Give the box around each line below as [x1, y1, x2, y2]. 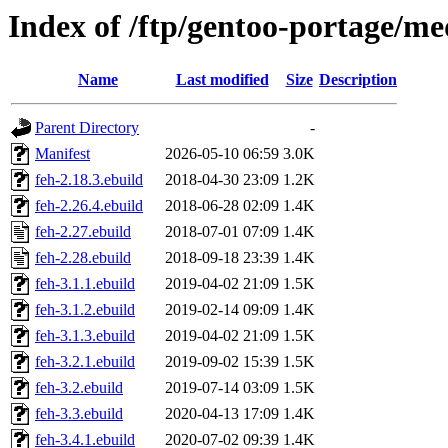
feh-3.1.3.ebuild [35, 327, 135, 345]
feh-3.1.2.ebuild [35, 301, 135, 319]
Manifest [35, 145, 90, 163]
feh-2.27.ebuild [35, 223, 131, 241]
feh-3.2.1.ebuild [35, 353, 135, 371]
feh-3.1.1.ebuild [35, 275, 135, 293]
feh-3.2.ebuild [35, 379, 123, 397]
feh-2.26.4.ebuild [35, 197, 143, 215]
